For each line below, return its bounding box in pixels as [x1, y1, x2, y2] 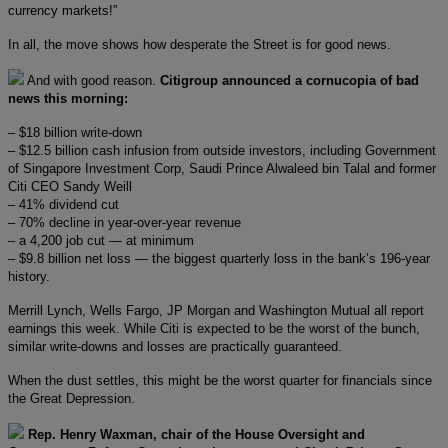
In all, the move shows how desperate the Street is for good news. [8, 36, 391, 52]
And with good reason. [24, 72, 160, 88]
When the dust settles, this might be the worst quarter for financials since [8, 372, 432, 388]
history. [8, 268, 50, 284]
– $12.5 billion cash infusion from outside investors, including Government [8, 142, 436, 158]
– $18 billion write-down [8, 124, 142, 140]
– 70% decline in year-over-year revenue [8, 214, 241, 230]
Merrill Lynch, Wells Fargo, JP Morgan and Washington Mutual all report [8, 302, 424, 318]
